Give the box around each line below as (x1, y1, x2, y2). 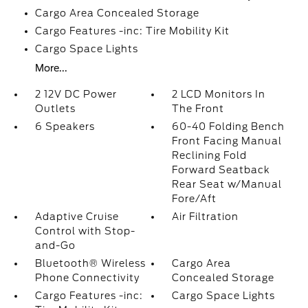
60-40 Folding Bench (172, 121, 285, 132)
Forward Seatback (172, 164, 271, 175)
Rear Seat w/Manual (172, 179, 283, 190)
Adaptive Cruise (34, 211, 119, 222)
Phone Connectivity (34, 272, 140, 283)
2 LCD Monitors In (172, 89, 266, 100)
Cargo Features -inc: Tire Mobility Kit (34, 25, 230, 36)
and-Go (34, 240, 76, 251)
